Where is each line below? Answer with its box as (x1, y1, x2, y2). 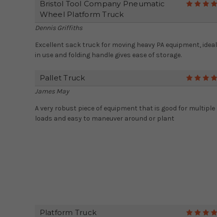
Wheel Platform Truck (39, 10, 124, 19)
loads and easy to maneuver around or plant (34, 114, 174, 123)
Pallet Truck (39, 73, 85, 83)
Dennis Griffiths (34, 24, 82, 32)
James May (34, 87, 69, 96)
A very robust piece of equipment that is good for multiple (34, 104, 215, 113)
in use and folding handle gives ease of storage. (34, 51, 182, 60)
